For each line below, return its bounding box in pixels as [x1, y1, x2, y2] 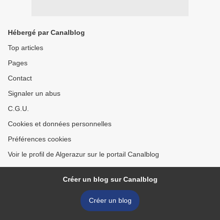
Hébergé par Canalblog [8, 28, 85, 37]
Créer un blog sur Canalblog [62, 175, 158, 184]
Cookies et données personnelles [8, 120, 111, 128]
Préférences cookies [8, 135, 71, 143]
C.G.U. [8, 105, 29, 113]
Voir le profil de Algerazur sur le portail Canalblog [8, 150, 159, 159]
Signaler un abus [8, 89, 60, 98]
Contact [8, 74, 32, 82]
